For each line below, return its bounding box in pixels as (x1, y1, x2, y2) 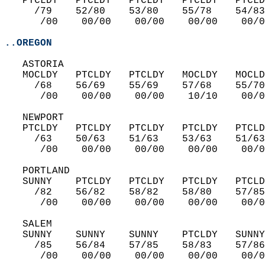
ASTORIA (5, 59, 76, 70)
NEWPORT (5, 112, 76, 123)
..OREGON (5, 38, 52, 49)
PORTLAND (5, 166, 82, 176)
